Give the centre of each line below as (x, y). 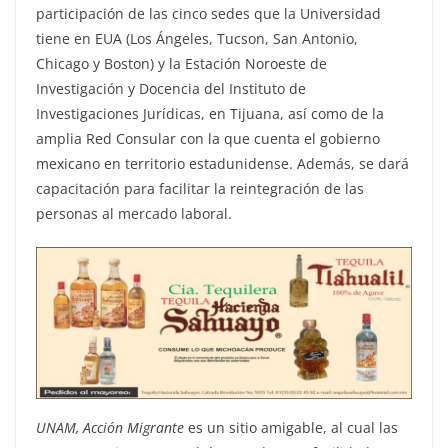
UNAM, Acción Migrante (110, 427)
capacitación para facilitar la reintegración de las (200, 189)
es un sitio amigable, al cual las (291, 427)
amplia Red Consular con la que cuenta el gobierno (208, 139)
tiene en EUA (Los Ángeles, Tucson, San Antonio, (197, 39)
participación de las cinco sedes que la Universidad (208, 14)
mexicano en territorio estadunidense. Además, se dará (222, 164)
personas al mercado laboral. (134, 214)
